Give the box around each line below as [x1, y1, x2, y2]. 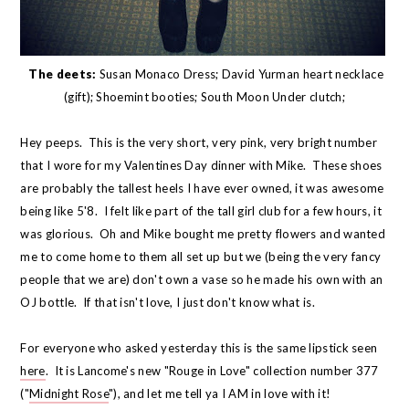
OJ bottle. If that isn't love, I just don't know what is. [20, 295, 315, 310]
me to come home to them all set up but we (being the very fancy [20, 249, 382, 265]
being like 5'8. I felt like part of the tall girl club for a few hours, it [20, 204, 382, 219]
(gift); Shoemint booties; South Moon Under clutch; [64, 89, 345, 105]
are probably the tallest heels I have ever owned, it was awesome [20, 181, 384, 196]
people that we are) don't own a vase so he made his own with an [20, 272, 383, 288]
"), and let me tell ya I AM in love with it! [108, 386, 331, 402]
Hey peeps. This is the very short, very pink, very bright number [20, 135, 377, 151]
